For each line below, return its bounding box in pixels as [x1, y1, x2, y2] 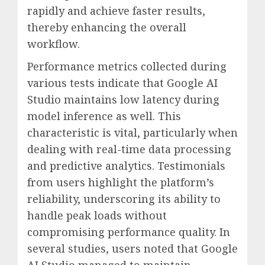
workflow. [27, 36, 80, 51]
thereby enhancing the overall [27, 20, 186, 34]
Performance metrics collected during [27, 59, 227, 73]
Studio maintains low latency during [27, 92, 219, 106]
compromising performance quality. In [27, 224, 230, 239]
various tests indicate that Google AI [27, 75, 218, 90]
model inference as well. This [27, 108, 181, 123]
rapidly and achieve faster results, [27, 3, 205, 18]
